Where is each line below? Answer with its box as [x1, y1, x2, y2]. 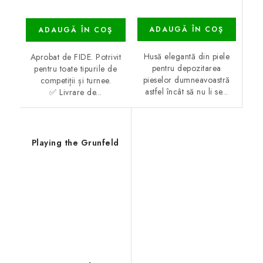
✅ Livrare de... [49, 86, 102, 99]
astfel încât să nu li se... [145, 86, 228, 98]
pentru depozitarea [151, 62, 221, 75]
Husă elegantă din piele [143, 50, 230, 63]
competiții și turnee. [40, 75, 111, 87]
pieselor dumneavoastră [143, 74, 230, 86]
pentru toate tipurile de [34, 63, 117, 75]
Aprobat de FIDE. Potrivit [30, 51, 121, 63]
